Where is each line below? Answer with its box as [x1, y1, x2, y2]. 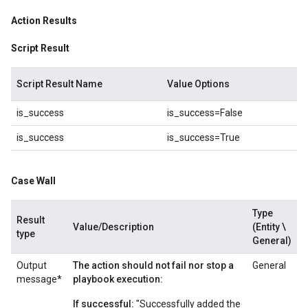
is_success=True [167, 132, 240, 143]
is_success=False [167, 107, 243, 118]
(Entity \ [252, 221, 286, 232]
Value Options [167, 78, 230, 89]
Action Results [11, 15, 77, 26]
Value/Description [73, 221, 154, 232]
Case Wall [11, 175, 56, 186]
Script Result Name [16, 78, 102, 89]
